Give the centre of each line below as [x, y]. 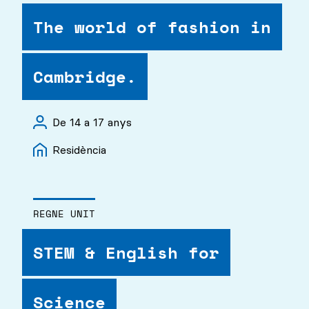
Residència [79, 150]
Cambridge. [85, 76]
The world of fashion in [152, 27]
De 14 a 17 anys [92, 122]
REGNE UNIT [64, 214]
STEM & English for [126, 253]
